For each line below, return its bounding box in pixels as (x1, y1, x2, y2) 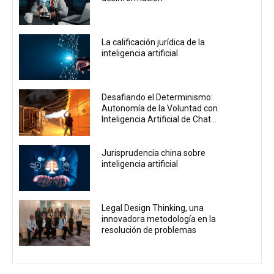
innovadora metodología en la (102, 213, 217, 224)
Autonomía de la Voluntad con (102, 103, 218, 114)
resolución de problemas (102, 224, 197, 235)
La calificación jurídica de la (102, 37, 206, 48)
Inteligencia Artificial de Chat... (102, 114, 217, 125)
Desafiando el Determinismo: (102, 92, 213, 103)
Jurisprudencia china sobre (102, 147, 206, 158)
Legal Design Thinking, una (102, 202, 204, 213)
